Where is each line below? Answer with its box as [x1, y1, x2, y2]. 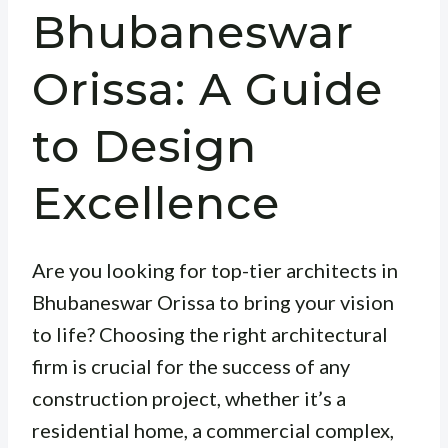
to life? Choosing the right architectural [32, 322, 388, 347]
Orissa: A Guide [32, 62, 383, 117]
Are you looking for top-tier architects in [32, 258, 398, 283]
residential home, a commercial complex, [32, 418, 394, 443]
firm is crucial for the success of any [32, 354, 350, 379]
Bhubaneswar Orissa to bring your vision [32, 290, 394, 315]
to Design [32, 119, 257, 174]
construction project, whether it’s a [32, 386, 346, 411]
